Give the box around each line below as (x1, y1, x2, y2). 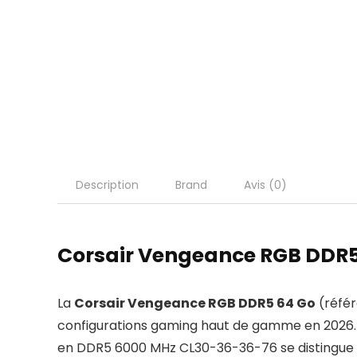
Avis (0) (244, 177, 287, 194)
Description (76, 177, 139, 194)
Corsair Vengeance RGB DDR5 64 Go (74, 294, 316, 313)
